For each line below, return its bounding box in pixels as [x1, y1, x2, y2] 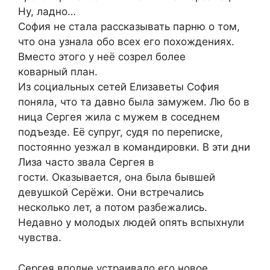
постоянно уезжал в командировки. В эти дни [18, 141, 250, 154]
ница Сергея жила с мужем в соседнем [18, 111, 220, 124]
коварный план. [18, 66, 98, 78]
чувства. [18, 231, 61, 244]
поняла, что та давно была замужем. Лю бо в [18, 96, 250, 108]
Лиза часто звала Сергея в [18, 156, 154, 169]
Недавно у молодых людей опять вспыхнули [18, 216, 244, 229]
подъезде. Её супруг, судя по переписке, [18, 126, 223, 139]
